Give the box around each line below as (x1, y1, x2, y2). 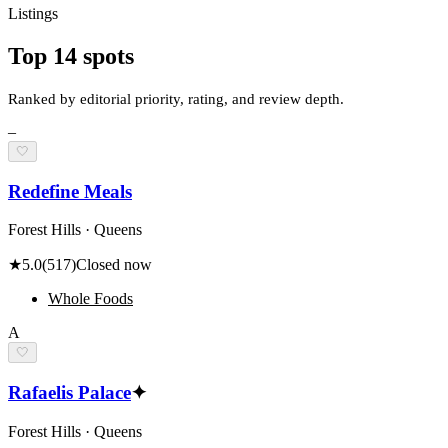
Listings (8, 4, 58, 22)
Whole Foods (48, 290, 133, 308)
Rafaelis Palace (8, 382, 131, 404)
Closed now (76, 256, 152, 274)
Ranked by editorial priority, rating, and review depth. (8, 89, 344, 107)
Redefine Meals (8, 180, 132, 202)
